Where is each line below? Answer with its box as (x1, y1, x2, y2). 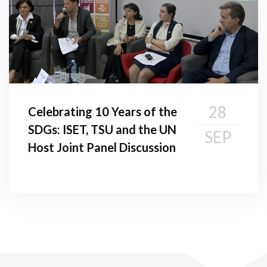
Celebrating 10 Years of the (28, 104, 177, 119)
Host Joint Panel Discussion (28, 139, 176, 154)
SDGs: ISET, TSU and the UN (28, 122, 176, 136)
